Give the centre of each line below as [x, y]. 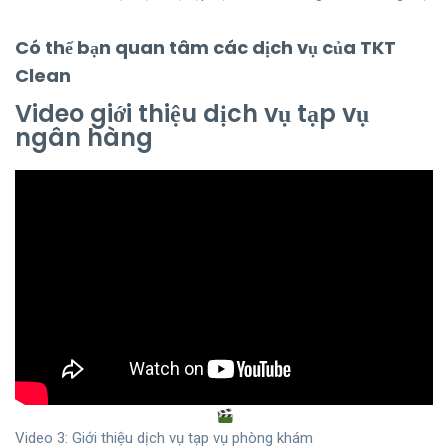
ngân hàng [84, 138]
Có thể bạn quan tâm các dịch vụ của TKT [205, 48]
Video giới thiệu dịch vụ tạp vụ [192, 114]
